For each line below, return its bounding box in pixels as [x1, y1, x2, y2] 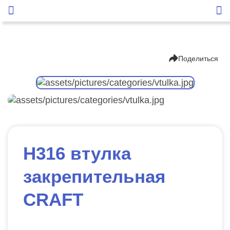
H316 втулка [23, 143, 131, 163]
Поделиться [178, 54, 218, 63]
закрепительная [23, 166, 165, 186]
